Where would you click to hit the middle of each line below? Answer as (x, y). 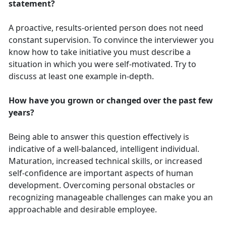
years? (22, 113)
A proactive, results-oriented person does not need (106, 28)
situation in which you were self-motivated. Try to (102, 64)
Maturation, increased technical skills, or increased (105, 161)
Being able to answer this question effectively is (99, 137)
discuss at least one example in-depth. (82, 76)
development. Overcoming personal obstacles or (102, 185)
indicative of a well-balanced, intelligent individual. (104, 149)
